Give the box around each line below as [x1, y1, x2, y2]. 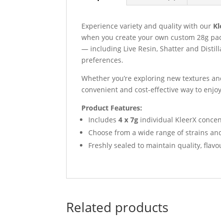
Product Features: [81, 103, 143, 112]
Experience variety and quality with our [81, 21, 214, 31]
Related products [66, 198, 169, 216]
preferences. [81, 55, 124, 65]
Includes [88, 114, 119, 124]
